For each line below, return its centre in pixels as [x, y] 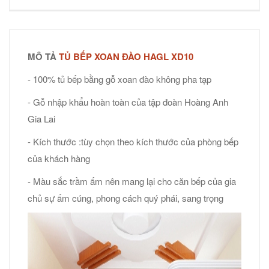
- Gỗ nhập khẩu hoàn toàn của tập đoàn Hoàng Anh [128, 102]
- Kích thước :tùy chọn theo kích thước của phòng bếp [133, 142]
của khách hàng [59, 159]
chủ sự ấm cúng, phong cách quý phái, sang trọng [125, 198]
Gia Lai [41, 119]
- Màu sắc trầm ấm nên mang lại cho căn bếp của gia [132, 181]
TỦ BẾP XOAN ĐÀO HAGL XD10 [126, 57]
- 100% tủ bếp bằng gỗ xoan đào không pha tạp [122, 79]
